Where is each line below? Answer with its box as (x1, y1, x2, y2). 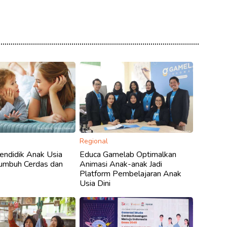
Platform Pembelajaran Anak (80, 168, 182, 179)
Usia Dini (80, 177, 111, 189)
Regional (80, 136, 108, 146)
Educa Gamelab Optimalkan (80, 148, 177, 160)
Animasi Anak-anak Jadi (80, 158, 163, 170)
